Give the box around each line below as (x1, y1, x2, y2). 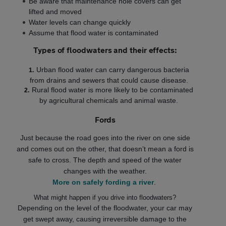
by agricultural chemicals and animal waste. (39, 96, 179, 104)
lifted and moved (29, 7, 82, 16)
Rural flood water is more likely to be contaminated (32, 85, 194, 94)
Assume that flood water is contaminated (29, 28, 158, 37)
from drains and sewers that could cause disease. (29, 76, 188, 84)
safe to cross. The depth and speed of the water (28, 155, 182, 164)
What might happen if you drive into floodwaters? (34, 193, 177, 201)
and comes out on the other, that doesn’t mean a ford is (16, 144, 194, 153)
